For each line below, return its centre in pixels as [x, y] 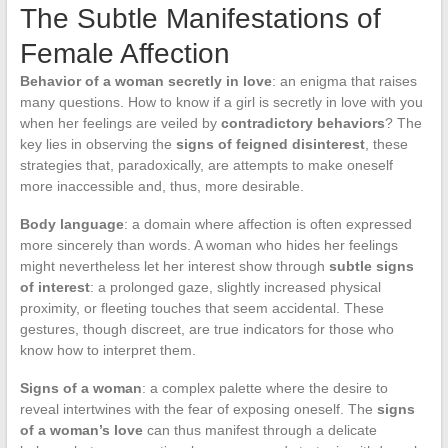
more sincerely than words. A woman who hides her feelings [208, 244]
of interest [54, 286]
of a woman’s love [81, 429]
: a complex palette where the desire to [264, 387]
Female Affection [124, 53]
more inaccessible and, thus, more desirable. [161, 185]
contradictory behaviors [302, 122]
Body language [71, 223]
